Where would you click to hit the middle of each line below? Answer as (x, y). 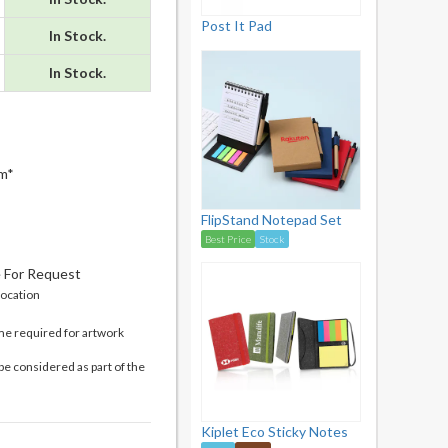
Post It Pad (236, 25)
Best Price (228, 239)
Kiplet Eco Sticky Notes (274, 431)
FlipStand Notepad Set (271, 219)
